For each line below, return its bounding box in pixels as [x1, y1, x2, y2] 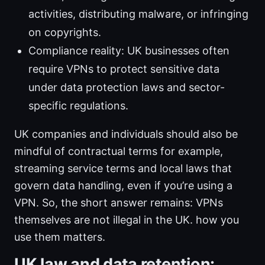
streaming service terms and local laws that [14, 162, 232, 175]
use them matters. [14, 231, 105, 244]
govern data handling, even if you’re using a [14, 179, 232, 192]
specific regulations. [28, 99, 128, 112]
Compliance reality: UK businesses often [28, 44, 230, 57]
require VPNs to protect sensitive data [28, 63, 219, 76]
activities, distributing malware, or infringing [28, 8, 248, 21]
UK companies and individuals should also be [14, 128, 238, 141]
